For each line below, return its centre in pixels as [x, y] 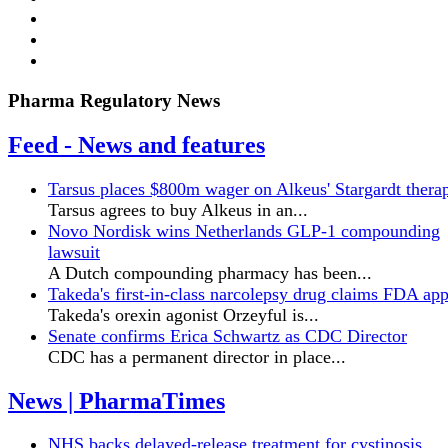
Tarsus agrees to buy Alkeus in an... [178, 209]
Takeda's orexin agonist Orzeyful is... [183, 314]
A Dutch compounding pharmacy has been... [210, 272]
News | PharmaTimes [116, 400]
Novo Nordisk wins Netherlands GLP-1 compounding [244, 230]
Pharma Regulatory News [114, 100]
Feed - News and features [136, 144]
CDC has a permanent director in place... [197, 356]
